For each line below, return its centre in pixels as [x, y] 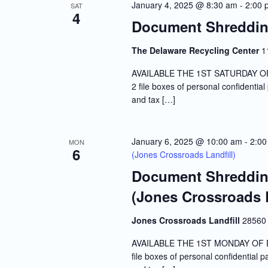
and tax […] [153, 100]
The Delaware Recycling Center [196, 51]
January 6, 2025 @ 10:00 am [187, 141]
